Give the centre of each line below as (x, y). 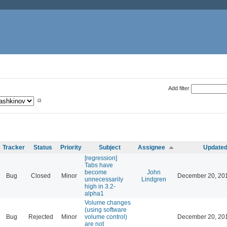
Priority (71, 147)
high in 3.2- (100, 186)
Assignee (152, 147)
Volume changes (108, 202)
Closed (41, 176)
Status (43, 147)
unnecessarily (104, 179)
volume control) (106, 217)
